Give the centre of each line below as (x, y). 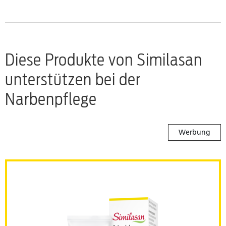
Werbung (194, 133)
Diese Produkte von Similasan (104, 60)
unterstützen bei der (73, 80)
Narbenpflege (51, 99)
